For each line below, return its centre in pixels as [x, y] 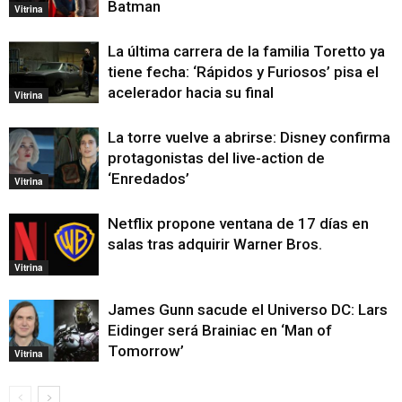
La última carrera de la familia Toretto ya [246, 52]
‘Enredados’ [149, 179]
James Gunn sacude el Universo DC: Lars [248, 310]
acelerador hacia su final [191, 93]
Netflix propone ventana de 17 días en [238, 224]
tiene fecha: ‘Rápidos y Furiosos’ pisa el [243, 72]
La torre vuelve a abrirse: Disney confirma [249, 138]
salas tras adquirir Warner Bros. [215, 245]
